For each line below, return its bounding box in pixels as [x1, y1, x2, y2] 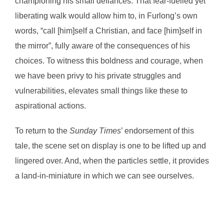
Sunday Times [69, 126, 121, 135]
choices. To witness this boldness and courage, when [15, 56, 203, 65]
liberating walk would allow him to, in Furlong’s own [15, 11, 197, 20]
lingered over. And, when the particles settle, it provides [15, 156, 209, 165]
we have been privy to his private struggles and [15, 71, 181, 80]
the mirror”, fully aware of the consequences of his [15, 41, 190, 50]
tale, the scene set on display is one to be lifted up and [15, 141, 206, 150]
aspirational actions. [15, 101, 86, 110]
